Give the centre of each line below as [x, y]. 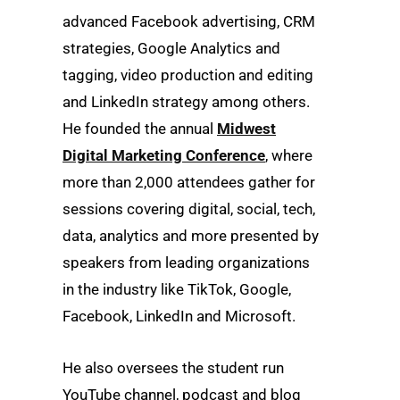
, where [289, 156]
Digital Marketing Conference [164, 156]
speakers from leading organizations [186, 263]
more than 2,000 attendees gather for [189, 183]
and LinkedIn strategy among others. [186, 102]
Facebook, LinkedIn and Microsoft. [179, 317]
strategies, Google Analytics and [171, 49]
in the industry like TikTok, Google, [177, 290]
